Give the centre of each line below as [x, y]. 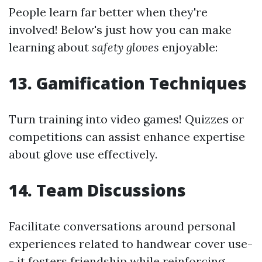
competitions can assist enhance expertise [127, 137]
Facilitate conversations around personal [122, 226]
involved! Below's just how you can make [120, 30]
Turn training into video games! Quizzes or [126, 119]
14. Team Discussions [97, 190]
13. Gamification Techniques [128, 83]
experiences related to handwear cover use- [131, 244]
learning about [50, 47]
